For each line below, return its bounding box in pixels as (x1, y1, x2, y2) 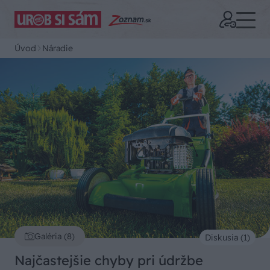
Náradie (42, 43, 73, 54)
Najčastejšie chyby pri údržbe (14, 251, 203, 269)
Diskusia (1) (205, 231, 250, 243)
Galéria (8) (34, 230, 75, 242)
